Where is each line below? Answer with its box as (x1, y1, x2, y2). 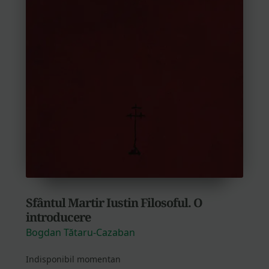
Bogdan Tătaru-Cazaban (25, 226, 135, 240)
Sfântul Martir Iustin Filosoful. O (25, 195, 202, 211)
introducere (25, 209, 91, 226)
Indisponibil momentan (25, 253, 121, 265)
